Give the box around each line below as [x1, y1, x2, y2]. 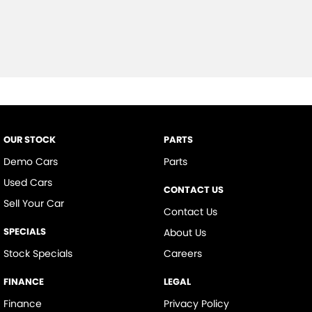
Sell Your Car [3, 196, 64, 210]
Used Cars [3, 175, 52, 189]
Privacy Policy [163, 297, 229, 311]
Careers [163, 247, 202, 260]
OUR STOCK [3, 133, 56, 146]
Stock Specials [3, 247, 72, 260]
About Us [163, 226, 206, 240]
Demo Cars [3, 155, 58, 169]
